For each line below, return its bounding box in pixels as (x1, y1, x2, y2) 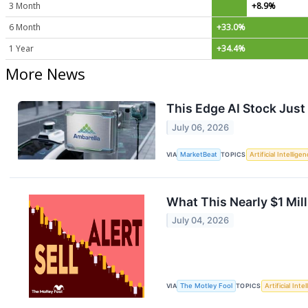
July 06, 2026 (172, 122, 230, 133)
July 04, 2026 (172, 215, 230, 226)
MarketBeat (180, 151, 218, 159)
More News (5, 63, 85, 85)
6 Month (9, 21, 41, 33)
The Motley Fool (180, 282, 233, 290)
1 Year (9, 42, 34, 54)
